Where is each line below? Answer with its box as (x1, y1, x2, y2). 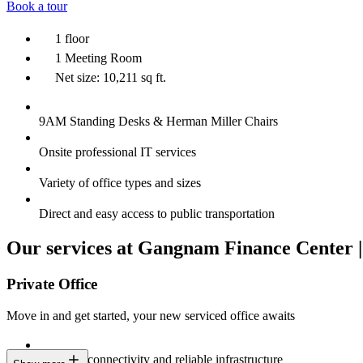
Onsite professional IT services (39, 145, 196, 160)
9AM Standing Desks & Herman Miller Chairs (39, 114, 278, 129)
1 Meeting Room (55, 51, 142, 66)
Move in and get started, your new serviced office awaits (6, 308, 295, 322)
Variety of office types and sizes (39, 176, 201, 190)
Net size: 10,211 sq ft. (55, 70, 166, 85)
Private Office (6, 275, 97, 293)
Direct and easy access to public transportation (39, 207, 275, 221)
